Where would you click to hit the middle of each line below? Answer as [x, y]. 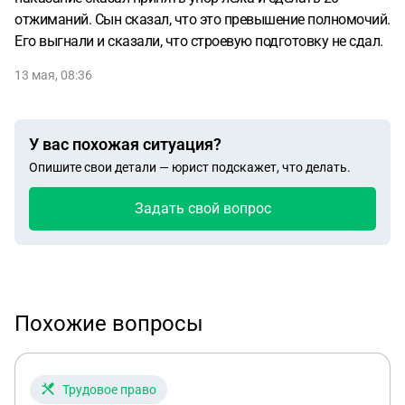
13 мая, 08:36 [53, 75]
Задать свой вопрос [202, 208]
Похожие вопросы [109, 324]
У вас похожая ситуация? [125, 144]
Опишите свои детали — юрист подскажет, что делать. [190, 167]
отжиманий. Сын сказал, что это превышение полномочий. [202, 19]
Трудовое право [109, 390]
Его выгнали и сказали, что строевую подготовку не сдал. [199, 41]
